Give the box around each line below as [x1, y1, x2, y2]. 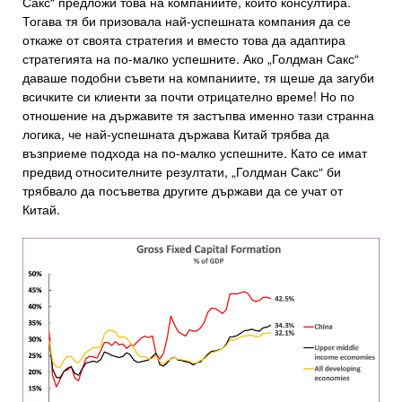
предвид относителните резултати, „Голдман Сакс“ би [22, 162, 341, 181]
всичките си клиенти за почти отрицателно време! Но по [22, 87, 354, 106]
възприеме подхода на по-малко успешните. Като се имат [22, 144, 367, 162]
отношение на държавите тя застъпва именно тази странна [22, 106, 374, 125]
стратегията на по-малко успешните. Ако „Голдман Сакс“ [22, 49, 359, 68]
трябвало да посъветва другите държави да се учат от [22, 181, 343, 200]
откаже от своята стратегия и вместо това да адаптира [22, 31, 345, 49]
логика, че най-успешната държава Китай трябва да [22, 125, 329, 144]
